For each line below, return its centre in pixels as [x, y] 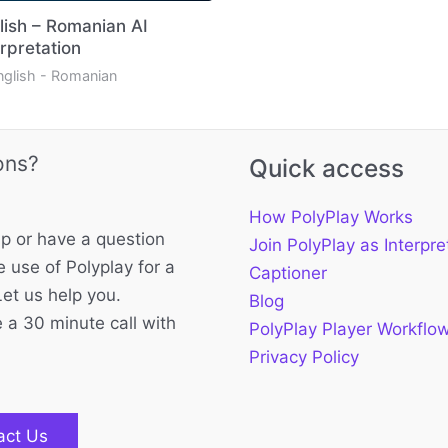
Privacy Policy [304, 357]
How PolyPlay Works [331, 217]
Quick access [326, 168]
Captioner [288, 273]
